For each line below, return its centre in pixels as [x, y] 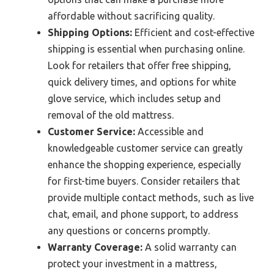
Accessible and [169, 132]
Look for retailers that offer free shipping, [139, 66]
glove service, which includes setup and [134, 99]
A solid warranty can [190, 247]
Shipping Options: [90, 33]
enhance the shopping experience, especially [144, 165]
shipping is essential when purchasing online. [146, 49]
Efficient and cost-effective [193, 33]
